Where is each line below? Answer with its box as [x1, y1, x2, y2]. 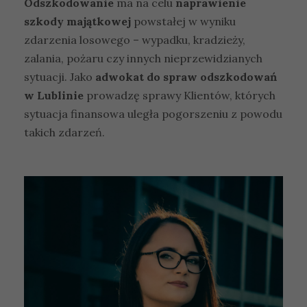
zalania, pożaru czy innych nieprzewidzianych [24, 51, 262, 65]
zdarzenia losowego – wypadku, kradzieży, [24, 32, 245, 47]
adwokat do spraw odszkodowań [93, 69, 277, 84]
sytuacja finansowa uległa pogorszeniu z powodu [24, 106, 282, 121]
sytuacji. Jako [24, 69, 93, 84]
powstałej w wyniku [131, 14, 236, 28]
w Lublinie [24, 88, 84, 102]
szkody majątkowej [24, 14, 131, 28]
